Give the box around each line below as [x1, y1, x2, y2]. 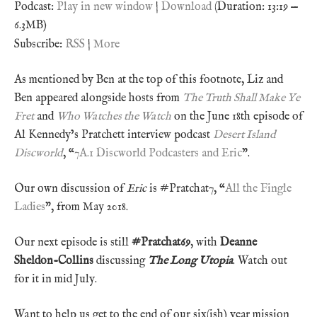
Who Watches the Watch [57, 109, 171, 124]
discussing [93, 253, 148, 268]
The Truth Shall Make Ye [183, 91, 300, 105]
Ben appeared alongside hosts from [14, 91, 183, 105]
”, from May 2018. [45, 200, 128, 214]
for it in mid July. [14, 272, 97, 287]
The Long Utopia [148, 253, 233, 268]
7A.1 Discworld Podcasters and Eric [74, 146, 242, 161]
